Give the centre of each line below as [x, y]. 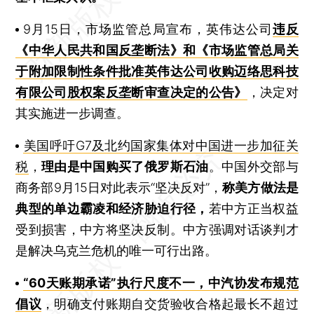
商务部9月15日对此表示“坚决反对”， [119, 187]
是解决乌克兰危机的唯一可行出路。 [117, 250]
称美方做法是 [260, 187]
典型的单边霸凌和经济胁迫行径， [112, 208]
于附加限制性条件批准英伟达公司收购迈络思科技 [157, 71]
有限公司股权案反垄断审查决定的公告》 [131, 92]
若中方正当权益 [253, 208]
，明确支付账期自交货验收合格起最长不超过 [170, 303]
